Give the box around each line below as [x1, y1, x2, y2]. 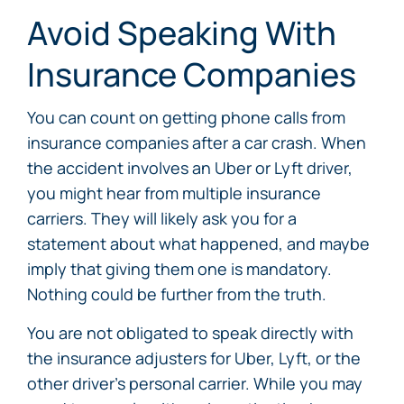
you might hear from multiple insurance [27, 182, 321, 204]
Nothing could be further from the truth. [27, 283, 326, 305]
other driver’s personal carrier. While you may [27, 372, 363, 394]
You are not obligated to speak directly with [27, 322, 353, 344]
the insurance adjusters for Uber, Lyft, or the [27, 347, 361, 369]
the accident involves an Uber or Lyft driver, [27, 157, 353, 179]
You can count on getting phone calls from [27, 106, 345, 128]
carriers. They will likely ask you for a [27, 207, 297, 229]
